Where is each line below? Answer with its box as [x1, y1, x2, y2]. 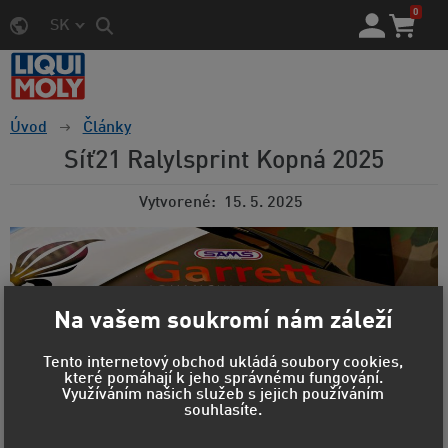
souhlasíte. [184, 403, 263, 420]
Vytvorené [139, 195, 211, 212]
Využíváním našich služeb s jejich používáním [62, 387, 385, 404]
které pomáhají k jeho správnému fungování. [63, 371, 383, 388]
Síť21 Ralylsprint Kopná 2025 [64, 149, 384, 175]
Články [82, 120, 131, 137]
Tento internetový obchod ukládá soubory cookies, [43, 355, 404, 372]
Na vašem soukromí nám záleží [53, 309, 393, 334]
